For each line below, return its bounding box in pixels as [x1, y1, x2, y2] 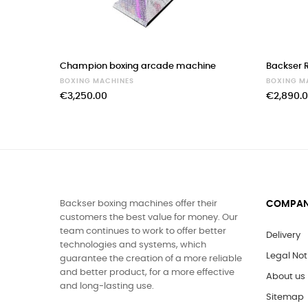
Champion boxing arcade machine [60, 62, 216, 71]
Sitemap [266, 293, 304, 302]
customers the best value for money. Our [60, 213, 238, 223]
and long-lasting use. [60, 282, 154, 291]
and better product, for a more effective [60, 268, 234, 278]
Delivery [266, 231, 300, 241]
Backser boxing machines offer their [60, 199, 217, 209]
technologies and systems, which [60, 241, 206, 250]
